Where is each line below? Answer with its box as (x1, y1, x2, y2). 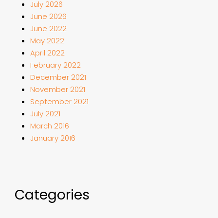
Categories (15, 185, 90, 204)
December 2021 (30, 72, 87, 82)
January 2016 (30, 133, 76, 143)
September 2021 (30, 96, 89, 107)
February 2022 (30, 60, 81, 70)
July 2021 (30, 109, 61, 119)
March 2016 (30, 121, 70, 131)
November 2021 (30, 84, 86, 94)
